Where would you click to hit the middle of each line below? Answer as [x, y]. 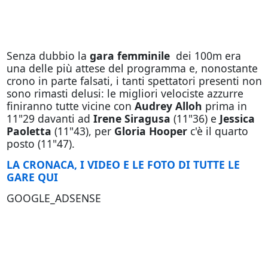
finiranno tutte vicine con [70, 106]
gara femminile [130, 56]
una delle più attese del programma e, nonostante [132, 68]
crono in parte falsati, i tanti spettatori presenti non [134, 81]
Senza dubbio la [48, 56]
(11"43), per [83, 131]
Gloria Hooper [150, 131]
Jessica [237, 118]
